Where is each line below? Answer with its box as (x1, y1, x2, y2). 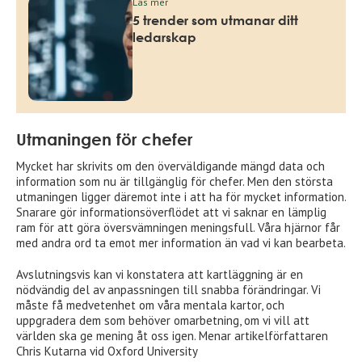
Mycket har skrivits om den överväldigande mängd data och (16, 158, 325, 174)
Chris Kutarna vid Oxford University (16, 343, 198, 359)
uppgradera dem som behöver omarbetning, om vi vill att (16, 312, 309, 328)
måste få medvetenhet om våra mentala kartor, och (16, 297, 284, 313)
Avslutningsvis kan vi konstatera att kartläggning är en (16, 266, 303, 282)
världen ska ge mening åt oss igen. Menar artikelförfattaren (16, 327, 328, 343)
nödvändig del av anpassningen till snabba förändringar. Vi (16, 281, 321, 297)
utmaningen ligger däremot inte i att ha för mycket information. (16, 188, 346, 204)
